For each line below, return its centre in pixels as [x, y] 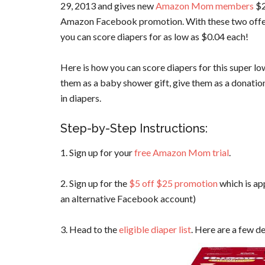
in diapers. [81, 98]
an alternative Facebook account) [128, 198]
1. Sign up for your [97, 152]
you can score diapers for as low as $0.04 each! [154, 36]
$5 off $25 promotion [173, 183]
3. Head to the [90, 229]
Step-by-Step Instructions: [134, 128]
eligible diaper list [155, 229]
